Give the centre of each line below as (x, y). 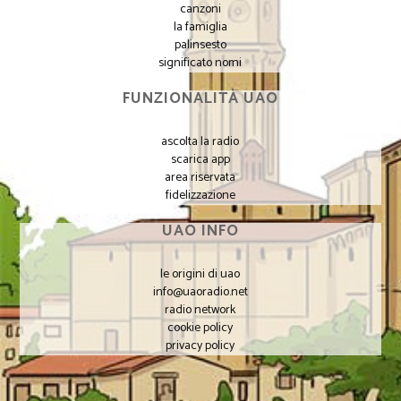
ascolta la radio (200, 141)
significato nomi (200, 63)
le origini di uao (200, 274)
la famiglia (200, 27)
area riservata (200, 177)
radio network (200, 310)
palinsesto (200, 45)
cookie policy (200, 328)
